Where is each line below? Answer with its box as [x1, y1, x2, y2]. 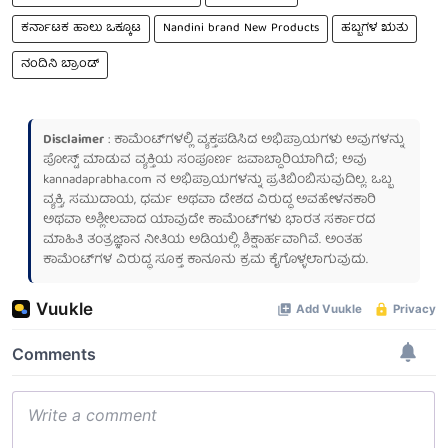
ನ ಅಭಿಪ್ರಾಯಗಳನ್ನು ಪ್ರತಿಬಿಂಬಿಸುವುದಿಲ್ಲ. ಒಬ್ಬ [152, 168, 392, 192]
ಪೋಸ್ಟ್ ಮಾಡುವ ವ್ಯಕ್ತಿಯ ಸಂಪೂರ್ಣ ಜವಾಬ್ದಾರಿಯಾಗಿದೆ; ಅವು [43, 148, 367, 172]
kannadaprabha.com [43, 168, 152, 192]
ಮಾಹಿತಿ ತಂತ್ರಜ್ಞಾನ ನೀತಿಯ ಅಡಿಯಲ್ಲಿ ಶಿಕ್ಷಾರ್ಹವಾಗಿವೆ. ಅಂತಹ [43, 228, 362, 252]
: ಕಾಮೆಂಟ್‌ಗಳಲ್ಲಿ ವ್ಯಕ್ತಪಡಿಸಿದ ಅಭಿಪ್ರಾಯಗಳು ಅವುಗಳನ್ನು [104, 128, 404, 152]
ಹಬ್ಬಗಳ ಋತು [341, 17, 408, 39]
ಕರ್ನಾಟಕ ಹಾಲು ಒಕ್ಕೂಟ [21, 17, 141, 39]
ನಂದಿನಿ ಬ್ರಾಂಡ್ [21, 53, 99, 75]
